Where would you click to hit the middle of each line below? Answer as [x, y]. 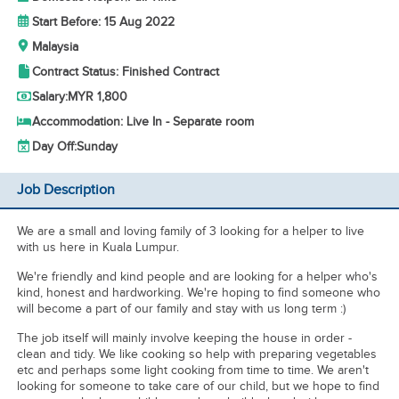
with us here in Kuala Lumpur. [98, 247]
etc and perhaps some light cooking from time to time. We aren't [192, 370]
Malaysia [55, 47]
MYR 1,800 [97, 97]
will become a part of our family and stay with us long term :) [181, 309]
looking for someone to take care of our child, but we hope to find [198, 386]
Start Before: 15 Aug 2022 [103, 22]
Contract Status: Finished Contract [125, 72]
